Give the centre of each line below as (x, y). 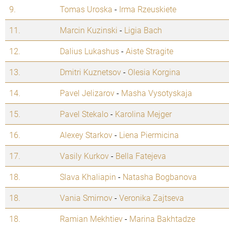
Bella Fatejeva (141, 156)
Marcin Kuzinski (89, 30)
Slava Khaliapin (88, 177)
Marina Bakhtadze (162, 219)
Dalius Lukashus (89, 51)
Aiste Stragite (150, 51)
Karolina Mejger (143, 114)
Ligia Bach (143, 30)
